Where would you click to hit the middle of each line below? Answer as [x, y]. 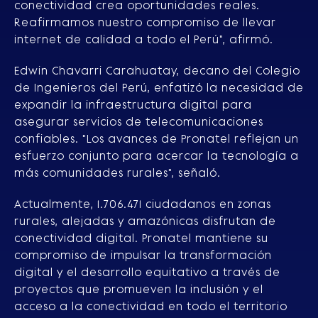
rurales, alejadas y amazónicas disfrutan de [145, 221]
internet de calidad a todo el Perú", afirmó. [144, 39]
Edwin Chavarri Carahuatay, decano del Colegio [157, 70]
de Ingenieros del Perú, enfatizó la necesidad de [159, 87]
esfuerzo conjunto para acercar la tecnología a [157, 155]
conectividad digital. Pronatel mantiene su [141, 238]
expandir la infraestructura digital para [133, 104]
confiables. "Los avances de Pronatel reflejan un [157, 138]
